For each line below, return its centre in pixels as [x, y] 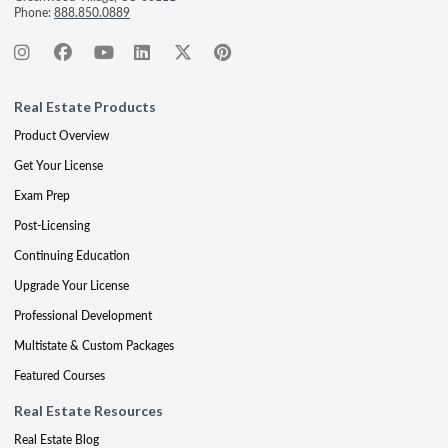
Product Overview [61, 135]
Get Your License [58, 165]
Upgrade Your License [71, 285]
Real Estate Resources [88, 410]
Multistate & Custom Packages [94, 345]
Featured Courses [59, 375]
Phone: [34, 12]
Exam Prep [42, 195]
